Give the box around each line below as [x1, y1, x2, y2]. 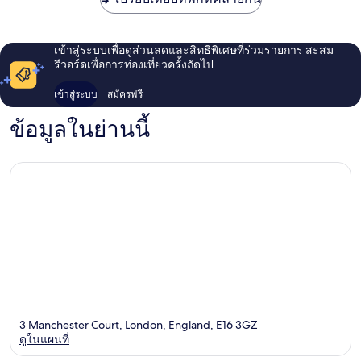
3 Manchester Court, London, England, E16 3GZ [19, 317, 258, 333]
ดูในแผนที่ [19, 332, 69, 347]
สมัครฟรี [107, 87, 143, 100]
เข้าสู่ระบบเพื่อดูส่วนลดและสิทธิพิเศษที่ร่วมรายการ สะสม [54, 42, 334, 57]
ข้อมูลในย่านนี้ [10, 114, 150, 145]
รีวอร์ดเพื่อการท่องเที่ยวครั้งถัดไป [54, 56, 214, 72]
